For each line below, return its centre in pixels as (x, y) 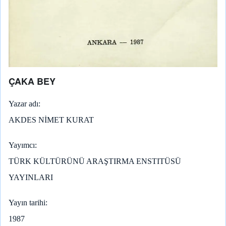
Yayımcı (22, 145)
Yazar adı (23, 103)
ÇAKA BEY (32, 81)
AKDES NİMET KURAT (51, 120)
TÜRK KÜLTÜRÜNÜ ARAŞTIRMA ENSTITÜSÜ (95, 161)
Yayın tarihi (27, 202)
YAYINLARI (31, 177)
